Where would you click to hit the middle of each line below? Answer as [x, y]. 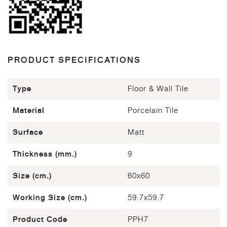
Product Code [40, 219]
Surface [28, 132]
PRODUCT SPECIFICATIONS [74, 60]
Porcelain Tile [153, 110]
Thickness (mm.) [45, 154]
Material [29, 110]
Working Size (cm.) [50, 198]
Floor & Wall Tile [158, 89]
